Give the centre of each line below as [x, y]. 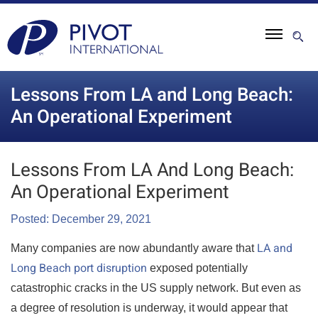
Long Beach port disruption [79, 268]
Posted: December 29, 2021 [81, 219]
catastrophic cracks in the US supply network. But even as [156, 288]
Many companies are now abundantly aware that [134, 248]
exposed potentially [197, 268]
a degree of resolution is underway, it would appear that [149, 308]
